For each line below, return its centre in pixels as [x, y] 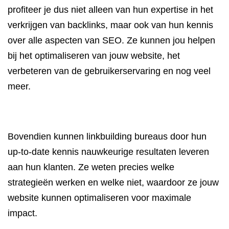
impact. [22, 213]
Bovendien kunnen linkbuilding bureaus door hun [107, 136]
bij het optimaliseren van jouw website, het [94, 56]
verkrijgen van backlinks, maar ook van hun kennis [110, 25]
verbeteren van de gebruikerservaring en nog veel [109, 71]
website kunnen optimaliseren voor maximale [99, 198]
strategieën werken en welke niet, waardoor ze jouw [113, 182]
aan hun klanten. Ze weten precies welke [91, 167]
